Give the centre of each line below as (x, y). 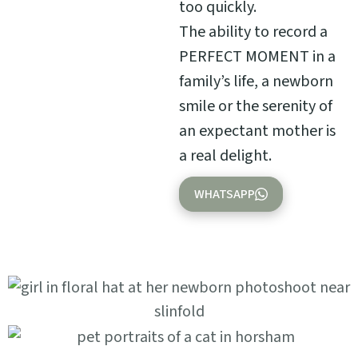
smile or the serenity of (256, 107)
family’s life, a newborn (256, 82)
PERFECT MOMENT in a (257, 57)
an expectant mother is (257, 131)
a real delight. (225, 156)
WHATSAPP (225, 195)
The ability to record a (253, 32)
